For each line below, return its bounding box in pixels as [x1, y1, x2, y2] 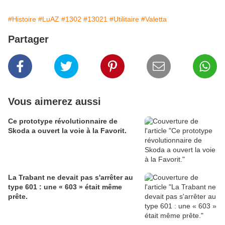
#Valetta [141, 15, 167, 24]
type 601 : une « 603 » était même [8, 183, 122, 191]
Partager [8, 34, 49, 45]
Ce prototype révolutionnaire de [8, 117, 118, 126]
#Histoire [8, 15, 36, 24]
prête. [8, 192, 28, 201]
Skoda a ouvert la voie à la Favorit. [8, 127, 127, 135]
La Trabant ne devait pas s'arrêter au [8, 173, 133, 182]
